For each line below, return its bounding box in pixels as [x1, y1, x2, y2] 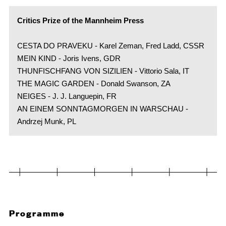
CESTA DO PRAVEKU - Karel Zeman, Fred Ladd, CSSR [17, 41, 204, 50]
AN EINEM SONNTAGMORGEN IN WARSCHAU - [17, 104, 188, 113]
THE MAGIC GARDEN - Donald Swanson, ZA [17, 79, 171, 88]
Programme [9, 208, 65, 218]
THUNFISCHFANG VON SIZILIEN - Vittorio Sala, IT [17, 67, 189, 75]
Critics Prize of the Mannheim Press [17, 16, 144, 25]
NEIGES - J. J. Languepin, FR [17, 92, 117, 100]
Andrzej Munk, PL [17, 117, 76, 126]
